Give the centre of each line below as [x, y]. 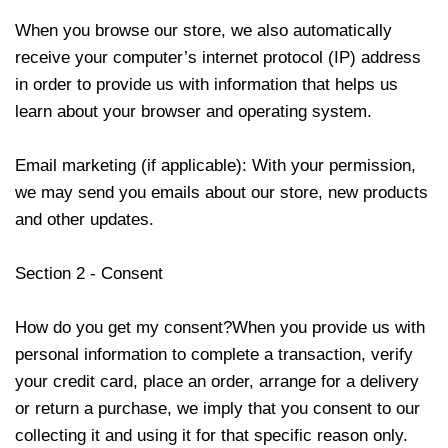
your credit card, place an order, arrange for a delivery [217, 381]
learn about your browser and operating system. [193, 111]
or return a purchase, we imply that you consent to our [217, 408]
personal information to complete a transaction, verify [214, 354]
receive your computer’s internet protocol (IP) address [218, 57]
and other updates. [84, 219]
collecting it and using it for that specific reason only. [211, 435]
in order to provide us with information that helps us [206, 84]
